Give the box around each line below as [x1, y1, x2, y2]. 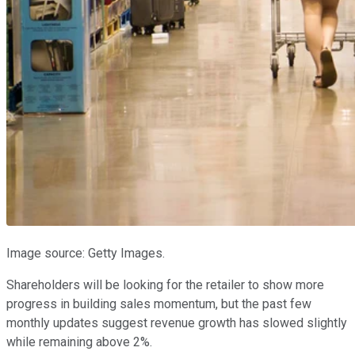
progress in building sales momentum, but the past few [6, 296, 311, 312]
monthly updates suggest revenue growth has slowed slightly [6, 315, 347, 331]
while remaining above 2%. [6, 334, 152, 350]
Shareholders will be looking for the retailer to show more [6, 277, 324, 293]
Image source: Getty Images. [6, 246, 165, 261]
